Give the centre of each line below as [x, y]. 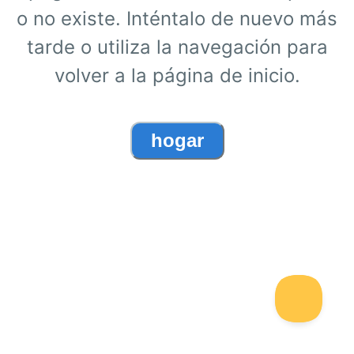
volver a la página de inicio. [177, 75]
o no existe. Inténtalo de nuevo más [177, 18]
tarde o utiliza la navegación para [177, 47]
